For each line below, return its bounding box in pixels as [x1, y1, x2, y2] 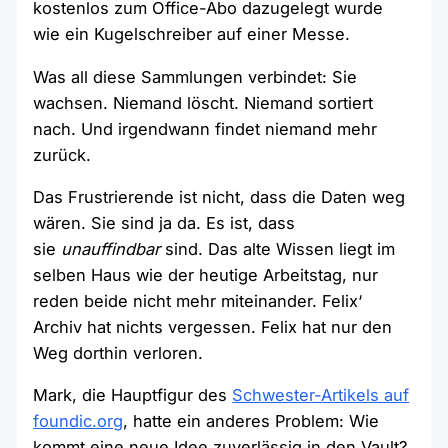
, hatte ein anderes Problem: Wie [123, 411, 380, 432]
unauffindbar [61, 239, 161, 260]
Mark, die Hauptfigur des [33, 385, 233, 406]
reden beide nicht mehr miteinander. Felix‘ [33, 291, 363, 312]
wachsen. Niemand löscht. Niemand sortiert [33, 92, 374, 113]
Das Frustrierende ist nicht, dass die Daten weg [33, 187, 406, 208]
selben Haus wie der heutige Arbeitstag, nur [33, 265, 379, 286]
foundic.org [33, 411, 124, 432]
